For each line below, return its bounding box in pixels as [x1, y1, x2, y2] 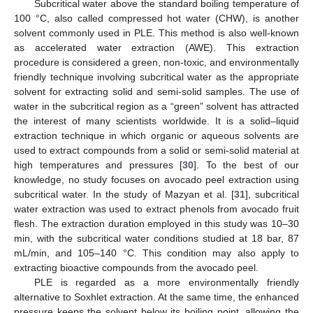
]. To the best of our [194, 159, 300, 171]
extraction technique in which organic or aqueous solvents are [14, 130, 299, 142]
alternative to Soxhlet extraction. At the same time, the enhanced [14, 291, 299, 303]
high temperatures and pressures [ [14, 159, 183, 171]
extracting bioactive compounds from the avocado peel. [14, 262, 259, 274]
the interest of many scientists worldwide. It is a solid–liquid [14, 115, 299, 127]
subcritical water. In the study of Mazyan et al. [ [14, 189, 234, 201]
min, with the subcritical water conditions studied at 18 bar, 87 [14, 233, 299, 245]
